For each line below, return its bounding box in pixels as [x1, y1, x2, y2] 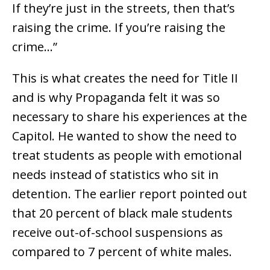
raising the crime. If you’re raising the [12, 19, 225, 36]
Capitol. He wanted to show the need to [12, 128, 237, 145]
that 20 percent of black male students [12, 205, 233, 222]
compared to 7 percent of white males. [12, 243, 232, 260]
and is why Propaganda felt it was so [12, 89, 220, 106]
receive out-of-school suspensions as [12, 224, 223, 241]
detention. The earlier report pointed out [12, 186, 247, 202]
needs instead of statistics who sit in [12, 166, 219, 183]
